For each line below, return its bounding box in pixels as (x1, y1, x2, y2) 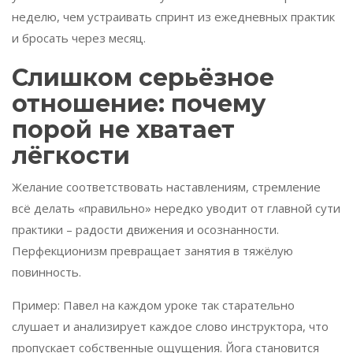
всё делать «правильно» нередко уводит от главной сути (12, 200, 340, 217)
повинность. (12, 264, 81, 281)
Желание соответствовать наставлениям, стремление (12, 179, 321, 195)
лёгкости (12, 141, 130, 171)
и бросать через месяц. (12, 30, 146, 46)
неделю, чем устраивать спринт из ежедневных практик (12, 9, 335, 25)
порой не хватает (12, 115, 235, 145)
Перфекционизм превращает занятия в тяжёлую (12, 243, 293, 259)
